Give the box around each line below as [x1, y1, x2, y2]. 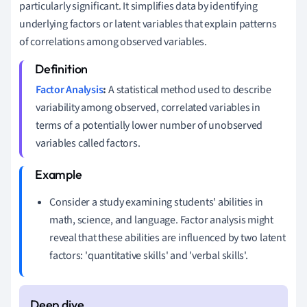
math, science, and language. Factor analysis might [49, 212, 273, 228]
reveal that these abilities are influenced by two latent [49, 230, 286, 245]
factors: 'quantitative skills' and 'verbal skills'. [49, 247, 248, 263]
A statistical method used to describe [106, 82, 271, 97]
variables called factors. [36, 135, 140, 151]
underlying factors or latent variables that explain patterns [19, 16, 277, 32]
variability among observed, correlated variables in [36, 99, 260, 115]
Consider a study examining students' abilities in [49, 194, 264, 210]
